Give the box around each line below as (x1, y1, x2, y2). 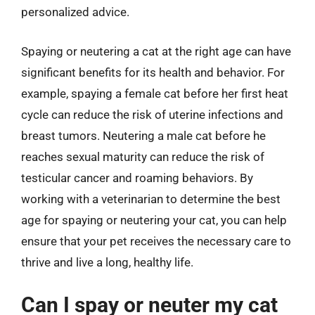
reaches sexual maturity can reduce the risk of (21, 149, 264, 164)
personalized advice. (21, 5, 129, 19)
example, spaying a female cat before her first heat (21, 86, 288, 101)
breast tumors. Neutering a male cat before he (21, 128, 266, 143)
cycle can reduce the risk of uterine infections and (21, 107, 283, 122)
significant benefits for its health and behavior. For (21, 65, 285, 79)
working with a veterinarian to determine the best (21, 191, 281, 206)
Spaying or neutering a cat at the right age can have (21, 44, 291, 58)
